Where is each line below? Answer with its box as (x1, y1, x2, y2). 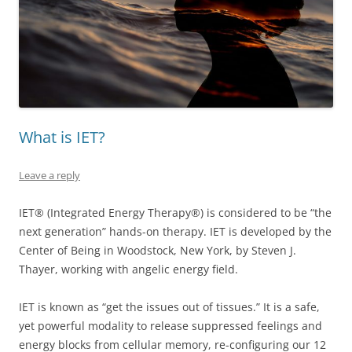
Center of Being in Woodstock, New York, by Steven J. (19, 242, 296, 258)
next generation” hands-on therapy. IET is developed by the (19, 223, 332, 239)
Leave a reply (19, 167, 80, 182)
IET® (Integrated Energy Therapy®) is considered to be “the (19, 204, 332, 220)
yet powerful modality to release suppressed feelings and (19, 317, 322, 333)
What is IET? (19, 126, 105, 148)
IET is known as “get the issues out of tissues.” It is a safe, (19, 299, 320, 314)
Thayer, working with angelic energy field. (19, 261, 238, 277)
